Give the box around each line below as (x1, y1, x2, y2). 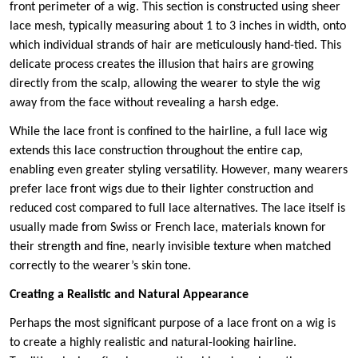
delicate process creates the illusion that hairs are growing (10, 58, 314, 72)
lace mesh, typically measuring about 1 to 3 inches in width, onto (10, 20, 346, 34)
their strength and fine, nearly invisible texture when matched (10, 241, 331, 254)
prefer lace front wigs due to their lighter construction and (10, 183, 313, 197)
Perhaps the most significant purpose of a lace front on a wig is (10, 317, 336, 331)
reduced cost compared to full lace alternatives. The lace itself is (10, 202, 345, 216)
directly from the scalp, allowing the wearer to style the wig (10, 78, 320, 91)
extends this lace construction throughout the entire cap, (10, 145, 303, 158)
